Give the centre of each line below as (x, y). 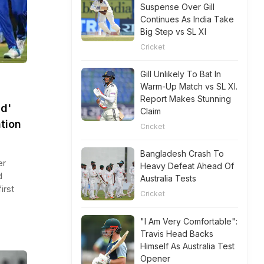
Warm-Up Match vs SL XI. (189, 86)
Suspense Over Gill (177, 7)
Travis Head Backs (177, 234)
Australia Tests (168, 178)
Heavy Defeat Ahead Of (187, 166)
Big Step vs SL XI (173, 32)
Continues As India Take (187, 19)
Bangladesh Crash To (182, 154)
